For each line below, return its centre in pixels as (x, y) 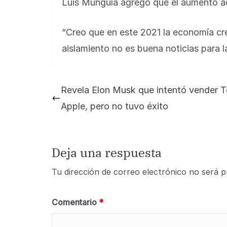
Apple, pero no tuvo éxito (115, 106)
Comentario (75, 202)
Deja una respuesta (107, 153)
